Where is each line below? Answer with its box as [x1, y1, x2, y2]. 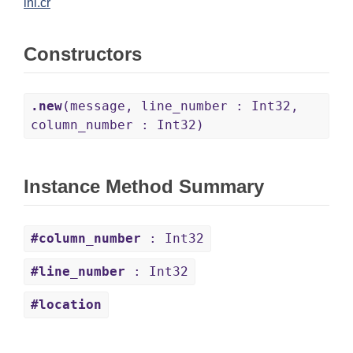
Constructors [24, 43, 142, 65]
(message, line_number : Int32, [62, 98, 299, 114]
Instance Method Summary [24, 176, 264, 198]
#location [31, 297, 102, 313]
